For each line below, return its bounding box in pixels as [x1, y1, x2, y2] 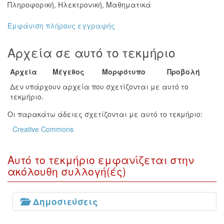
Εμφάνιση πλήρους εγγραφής [7, 20, 115, 30]
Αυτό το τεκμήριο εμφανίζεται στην [7, 152, 194, 167]
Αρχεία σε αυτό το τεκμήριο [7, 43, 175, 61]
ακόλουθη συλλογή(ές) [7, 163, 126, 178]
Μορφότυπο [102, 66, 145, 76]
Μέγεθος [52, 66, 84, 76]
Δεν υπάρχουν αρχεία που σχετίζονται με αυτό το [10, 81, 188, 91]
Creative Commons [12, 124, 73, 134]
